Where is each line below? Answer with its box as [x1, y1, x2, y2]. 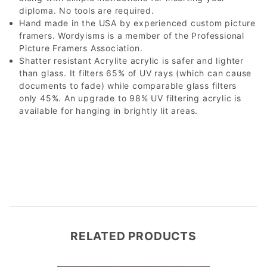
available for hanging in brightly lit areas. [19, 105, 198, 116]
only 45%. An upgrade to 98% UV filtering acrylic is [19, 93, 241, 103]
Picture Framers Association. [19, 43, 143, 53]
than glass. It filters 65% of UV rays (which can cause [19, 68, 252, 78]
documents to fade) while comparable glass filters [19, 80, 237, 91]
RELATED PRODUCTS [70, 229, 197, 243]
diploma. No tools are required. [19, 5, 154, 15]
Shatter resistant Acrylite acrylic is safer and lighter [19, 55, 244, 66]
